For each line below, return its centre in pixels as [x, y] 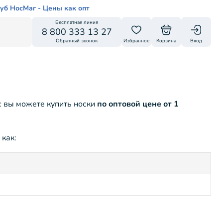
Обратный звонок [77, 41]
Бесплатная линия [77, 22]
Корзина [166, 41]
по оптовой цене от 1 [138, 104]
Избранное [136, 41]
